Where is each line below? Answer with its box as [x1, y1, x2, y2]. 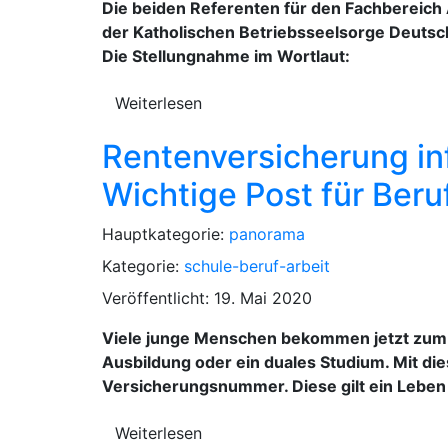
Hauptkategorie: [102, 223, 229, 244]
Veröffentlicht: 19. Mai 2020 [102, 287, 312, 308]
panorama [229, 223, 305, 244]
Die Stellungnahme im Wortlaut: [102, 45, 350, 66]
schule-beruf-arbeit [184, 255, 330, 276]
